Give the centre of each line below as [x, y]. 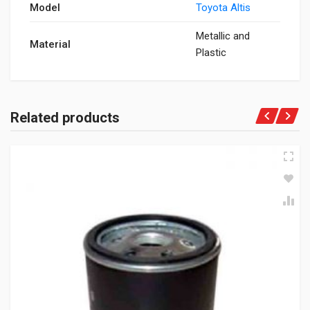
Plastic [211, 53]
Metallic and [223, 36]
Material [50, 44]
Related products [65, 118]
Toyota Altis [223, 8]
